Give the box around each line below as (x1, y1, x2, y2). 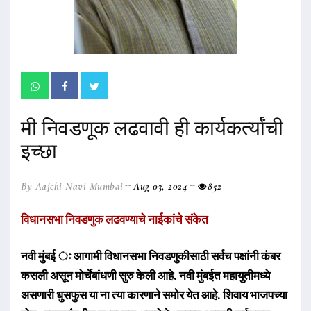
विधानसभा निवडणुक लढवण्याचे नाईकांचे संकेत (21, 211, 210, 227)
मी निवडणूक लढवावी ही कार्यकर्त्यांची (21, 115, 283, 140)
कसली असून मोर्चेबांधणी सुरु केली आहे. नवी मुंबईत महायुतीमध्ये (21, 267, 270, 283)
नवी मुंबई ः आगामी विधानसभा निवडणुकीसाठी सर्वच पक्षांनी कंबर (21, 248, 280, 264)
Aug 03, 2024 (133, 179, 187, 192)
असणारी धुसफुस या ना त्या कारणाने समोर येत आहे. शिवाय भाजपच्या (21, 287, 287, 303)
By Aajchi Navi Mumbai (21, 179, 124, 192)
